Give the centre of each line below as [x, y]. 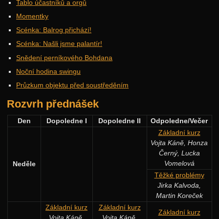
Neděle [24, 164]
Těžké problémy [179, 175]
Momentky [33, 16]
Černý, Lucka [179, 153]
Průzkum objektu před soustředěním [73, 85]
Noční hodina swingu [49, 71]
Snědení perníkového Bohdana [65, 57]
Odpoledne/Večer [179, 120]
